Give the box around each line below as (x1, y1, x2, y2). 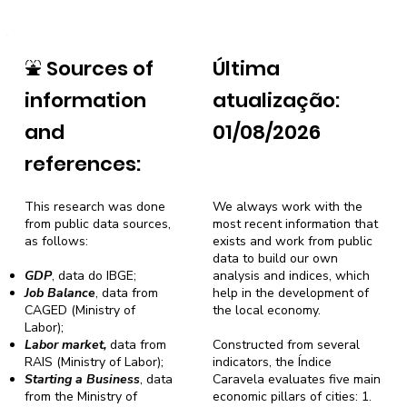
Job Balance (25, 283, 96, 302)
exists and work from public (213, 232, 372, 250)
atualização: (213, 85, 340, 114)
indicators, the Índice (213, 352, 332, 371)
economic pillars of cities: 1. (213, 387, 372, 405)
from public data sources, (25, 214, 172, 233)
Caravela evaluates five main (213, 370, 381, 388)
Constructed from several (213, 335, 360, 353)
